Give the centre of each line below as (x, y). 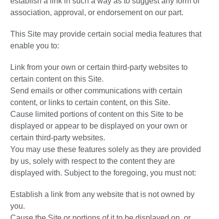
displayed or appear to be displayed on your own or (99, 126)
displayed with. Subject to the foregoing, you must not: (103, 173)
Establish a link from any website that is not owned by (102, 195)
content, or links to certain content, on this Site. (90, 103)
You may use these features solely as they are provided (106, 150)
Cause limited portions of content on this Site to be (97, 114)
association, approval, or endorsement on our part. (97, 13)
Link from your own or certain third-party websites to (99, 67)
